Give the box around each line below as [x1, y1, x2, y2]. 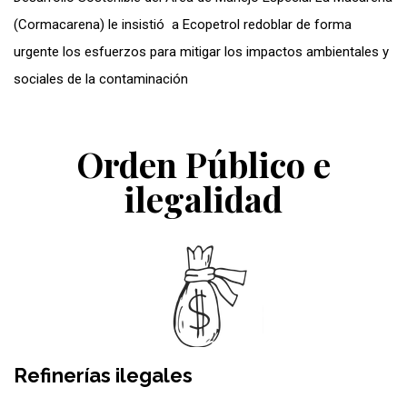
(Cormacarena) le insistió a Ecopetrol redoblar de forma [14, 15, 352, 33]
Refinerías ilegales [14, 362, 193, 387]
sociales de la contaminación [14, 70, 188, 87]
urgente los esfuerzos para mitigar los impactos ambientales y [14, 43, 389, 60]
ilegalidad [124, 174, 283, 222]
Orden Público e [76, 140, 331, 187]
